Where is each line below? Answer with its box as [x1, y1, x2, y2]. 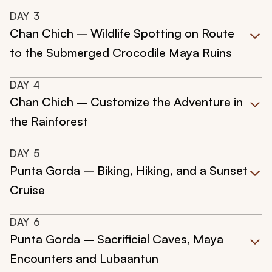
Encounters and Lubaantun [10, 251, 158, 267]
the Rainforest [10, 114, 88, 129]
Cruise [10, 182, 45, 198]
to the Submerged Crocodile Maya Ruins [10, 45, 232, 61]
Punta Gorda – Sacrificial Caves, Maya [10, 231, 223, 247]
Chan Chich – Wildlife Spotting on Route [10, 25, 234, 41]
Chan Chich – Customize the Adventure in [10, 94, 243, 110]
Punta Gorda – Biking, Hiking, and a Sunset [10, 163, 248, 178]
